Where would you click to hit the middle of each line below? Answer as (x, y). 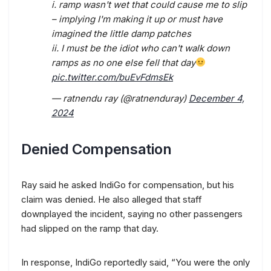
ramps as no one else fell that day (123, 62)
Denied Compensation (96, 149)
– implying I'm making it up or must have (137, 19)
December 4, (217, 98)
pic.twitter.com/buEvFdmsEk (112, 77)
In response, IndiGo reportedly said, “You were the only (135, 262)
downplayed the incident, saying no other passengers (132, 214)
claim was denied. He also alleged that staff (112, 199)
